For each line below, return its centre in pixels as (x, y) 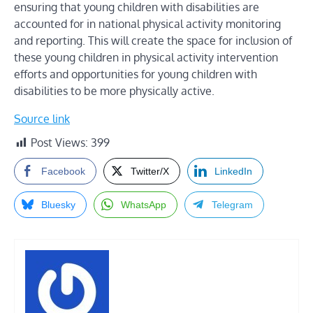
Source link (42, 119)
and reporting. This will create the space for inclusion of (153, 41)
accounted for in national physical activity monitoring (147, 24)
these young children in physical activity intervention (146, 58)
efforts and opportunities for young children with (136, 74)
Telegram (232, 205)
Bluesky (58, 205)
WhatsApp (144, 205)
